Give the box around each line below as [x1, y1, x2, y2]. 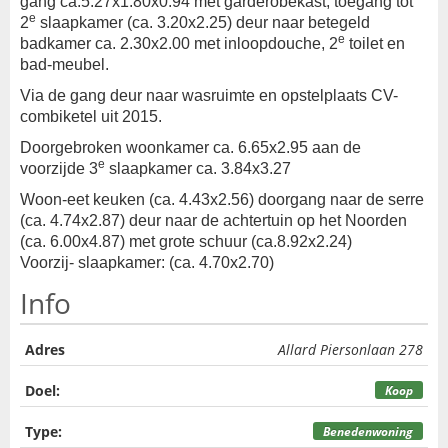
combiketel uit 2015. [20, 108, 162, 125]
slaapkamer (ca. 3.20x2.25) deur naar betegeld [36, 14, 370, 31]
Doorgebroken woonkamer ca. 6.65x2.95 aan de [20, 139, 361, 156]
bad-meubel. [20, 56, 109, 73]
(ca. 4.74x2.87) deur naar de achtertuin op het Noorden [20, 212, 407, 229]
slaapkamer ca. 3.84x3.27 [105, 160, 291, 177]
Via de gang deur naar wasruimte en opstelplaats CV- [20, 87, 398, 104]
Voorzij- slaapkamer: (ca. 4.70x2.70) [20, 254, 274, 271]
